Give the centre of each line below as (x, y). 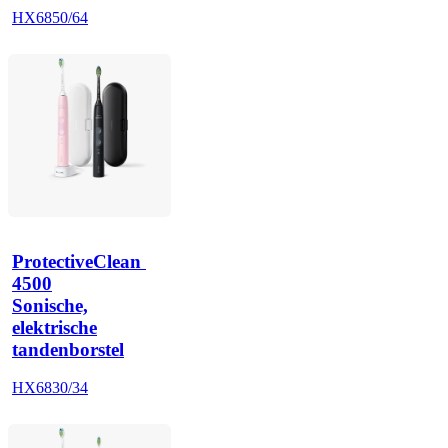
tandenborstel (68, 350)
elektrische (54, 328)
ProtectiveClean (76, 262)
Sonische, (50, 306)
